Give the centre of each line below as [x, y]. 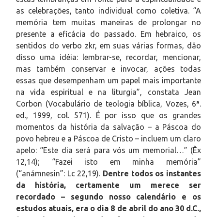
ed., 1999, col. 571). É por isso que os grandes [108, 115]
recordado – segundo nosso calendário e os [108, 196]
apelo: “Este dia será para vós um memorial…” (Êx [108, 150]
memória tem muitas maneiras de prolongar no [108, 22]
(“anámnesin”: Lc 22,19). [59, 173]
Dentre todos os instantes [152, 173]
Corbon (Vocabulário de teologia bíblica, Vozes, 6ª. [108, 103]
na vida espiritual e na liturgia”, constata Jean [108, 92]
